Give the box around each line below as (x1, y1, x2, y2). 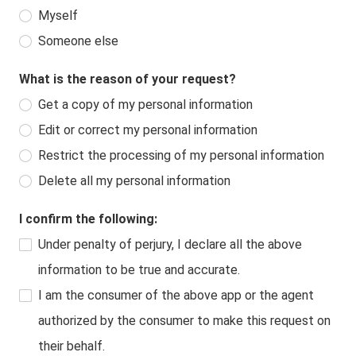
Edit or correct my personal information (38, 122, 257, 137)
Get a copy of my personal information (38, 97, 253, 112)
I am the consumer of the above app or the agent (38, 288, 314, 303)
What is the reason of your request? (19, 72, 236, 87)
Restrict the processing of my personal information (38, 148, 324, 163)
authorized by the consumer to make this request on (38, 313, 331, 328)
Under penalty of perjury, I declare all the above (38, 237, 302, 252)
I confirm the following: (19, 211, 157, 226)
